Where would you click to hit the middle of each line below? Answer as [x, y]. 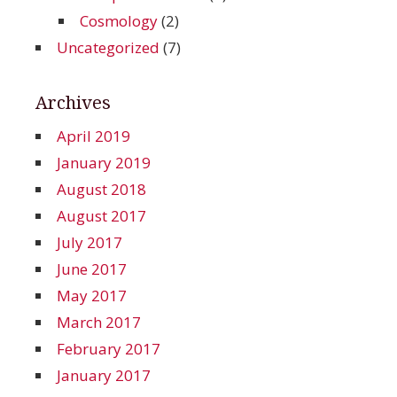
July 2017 [90, 242]
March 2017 [99, 322]
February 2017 [109, 349]
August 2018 [101, 189]
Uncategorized [108, 47]
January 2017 [104, 375]
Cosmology [118, 21]
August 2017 [101, 216]
